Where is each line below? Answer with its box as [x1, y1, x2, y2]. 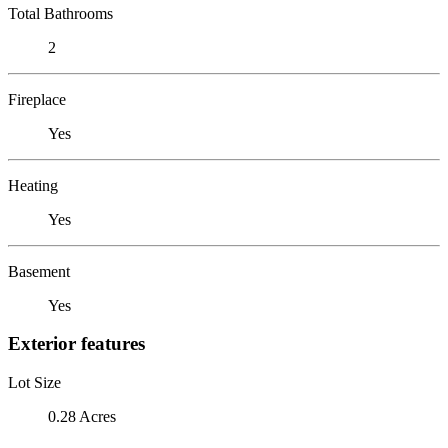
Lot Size [8, 373, 61, 391]
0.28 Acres [48, 407, 116, 425]
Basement [8, 262, 70, 280]
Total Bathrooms [8, 4, 113, 22]
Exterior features [8, 333, 145, 355]
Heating [8, 176, 58, 194]
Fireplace [8, 90, 66, 108]
